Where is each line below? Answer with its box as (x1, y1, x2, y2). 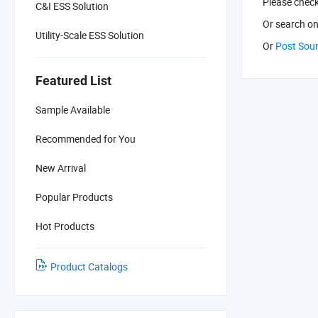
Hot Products (35, 219, 94, 233)
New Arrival (35, 160, 86, 175)
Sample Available (35, 102, 110, 116)
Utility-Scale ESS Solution (35, 28, 144, 42)
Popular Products (35, 190, 113, 204)
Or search (263, 17, 307, 31)
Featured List (35, 72, 111, 88)
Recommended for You (35, 131, 136, 146)
